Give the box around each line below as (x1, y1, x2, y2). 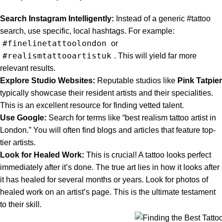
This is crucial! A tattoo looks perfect (84, 151, 211, 160)
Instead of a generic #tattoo (114, 14, 211, 23)
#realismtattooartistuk (2, 51, 111, 61)
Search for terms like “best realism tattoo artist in (47, 113, 216, 122)
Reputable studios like (95, 76, 177, 85)
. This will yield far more (114, 52, 197, 60)
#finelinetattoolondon (2, 39, 107, 49)
